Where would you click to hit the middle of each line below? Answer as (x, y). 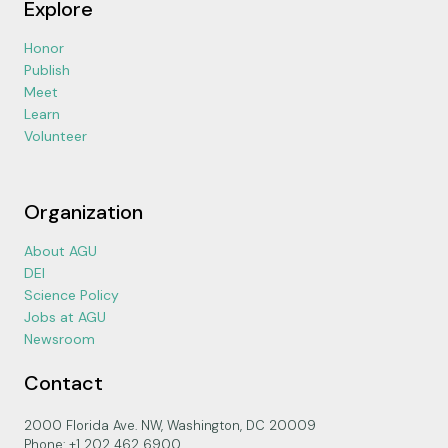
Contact (63, 383)
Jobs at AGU (65, 317)
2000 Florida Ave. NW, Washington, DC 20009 (170, 425)
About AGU (60, 251)
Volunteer (55, 136)
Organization (83, 212)
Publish (47, 70)
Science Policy (71, 295)
